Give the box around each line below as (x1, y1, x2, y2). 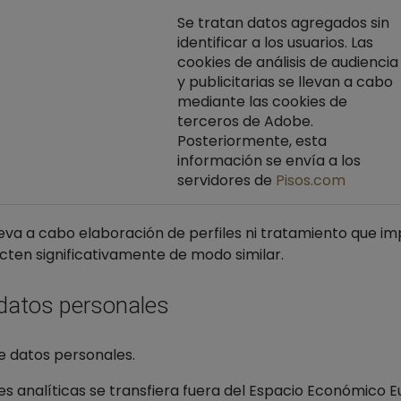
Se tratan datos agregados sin (177, 13, 389, 33)
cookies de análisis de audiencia (177, 52, 398, 73)
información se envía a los (177, 150, 361, 171)
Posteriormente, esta (177, 131, 327, 151)
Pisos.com (276, 170, 346, 191)
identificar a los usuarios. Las (177, 32, 373, 53)
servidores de (177, 170, 276, 191)
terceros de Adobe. (177, 111, 313, 132)
